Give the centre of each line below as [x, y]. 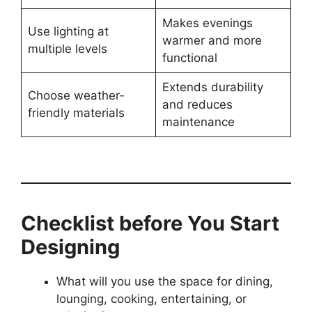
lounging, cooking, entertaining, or [151, 299]
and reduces [197, 104]
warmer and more [212, 40]
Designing [70, 247]
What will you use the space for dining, [165, 282]
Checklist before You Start [150, 224]
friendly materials [76, 112]
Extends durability [212, 87]
